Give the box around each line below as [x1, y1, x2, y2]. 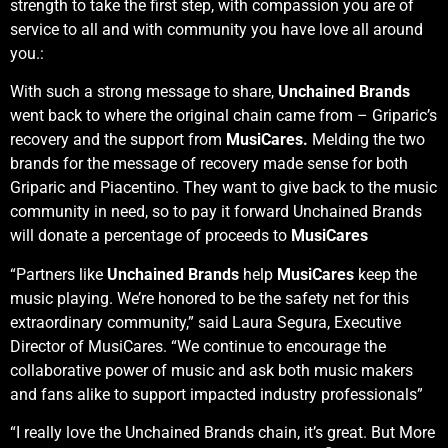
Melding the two [312, 130, 425, 150]
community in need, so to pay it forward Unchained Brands [10, 202, 422, 222]
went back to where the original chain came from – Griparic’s [10, 106, 437, 126]
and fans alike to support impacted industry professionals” [10, 384, 423, 404]
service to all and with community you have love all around [10, 19, 423, 39]
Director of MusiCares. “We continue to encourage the [10, 336, 386, 356]
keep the [354, 264, 417, 284]
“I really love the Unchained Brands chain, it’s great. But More [10, 423, 435, 443]
